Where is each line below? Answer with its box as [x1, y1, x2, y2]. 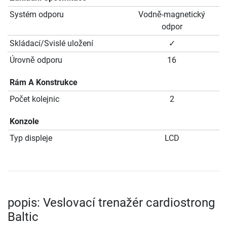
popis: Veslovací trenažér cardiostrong [8, 196, 215, 210]
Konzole [10, 117, 39, 127]
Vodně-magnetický [138, 10, 205, 20]
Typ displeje [10, 133, 52, 143]
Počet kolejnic [10, 94, 59, 104]
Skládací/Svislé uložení [10, 39, 93, 49]
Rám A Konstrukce [10, 78, 78, 88]
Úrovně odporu [10, 55, 62, 65]
